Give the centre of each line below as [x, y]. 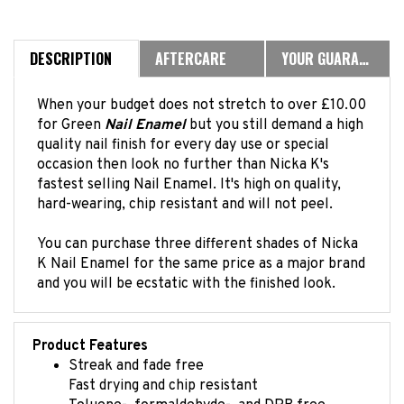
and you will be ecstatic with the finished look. [186, 270]
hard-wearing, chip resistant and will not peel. [185, 190]
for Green [71, 111]
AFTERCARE [191, 44]
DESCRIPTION [71, 44]
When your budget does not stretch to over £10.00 [202, 91]
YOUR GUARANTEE [363, 44]
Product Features [90, 332]
